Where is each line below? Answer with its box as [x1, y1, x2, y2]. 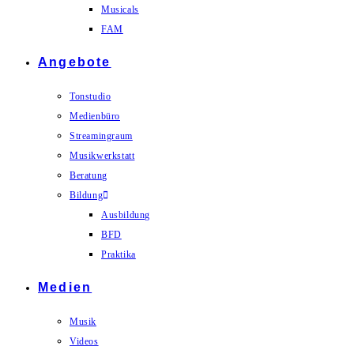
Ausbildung [101, 209, 150, 220]
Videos [70, 336, 99, 347]
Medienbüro [70, 111, 120, 122]
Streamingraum [70, 130, 133, 141]
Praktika [101, 249, 136, 260]
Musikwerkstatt [70, 150, 135, 161]
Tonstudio [70, 91, 111, 102]
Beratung [70, 170, 107, 181]
